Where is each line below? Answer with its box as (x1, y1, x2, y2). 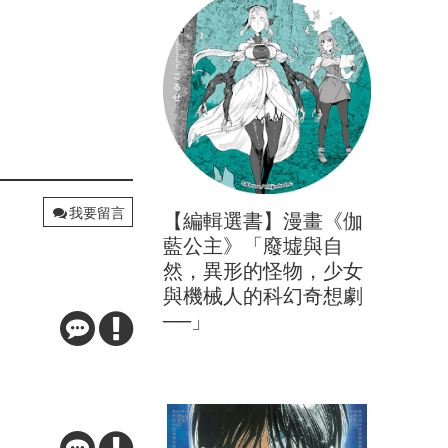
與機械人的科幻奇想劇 (163, 285, 363, 307)
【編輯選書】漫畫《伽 (163, 210, 363, 232)
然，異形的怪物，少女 (163, 260, 363, 282)
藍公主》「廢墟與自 (163, 235, 343, 257)
